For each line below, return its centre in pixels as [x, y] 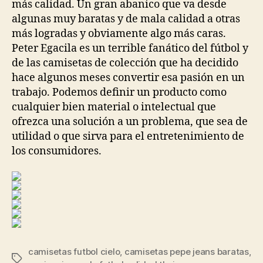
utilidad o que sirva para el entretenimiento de [128, 136]
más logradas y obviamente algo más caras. [119, 33]
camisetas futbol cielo [74, 252]
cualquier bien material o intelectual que [114, 107]
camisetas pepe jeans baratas [186, 252]
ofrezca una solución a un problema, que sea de [130, 122]
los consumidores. [57, 151]
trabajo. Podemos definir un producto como [119, 92]
